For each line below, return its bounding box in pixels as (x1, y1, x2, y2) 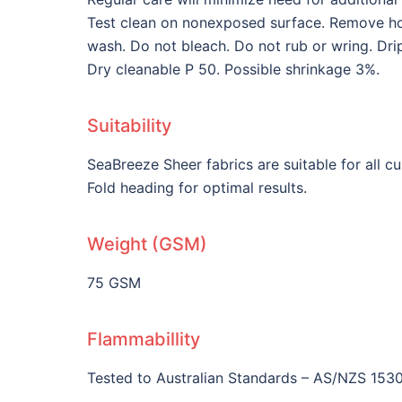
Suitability (87, 114, 171, 136)
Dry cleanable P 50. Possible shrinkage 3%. (87, 59, 380, 78)
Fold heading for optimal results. (87, 178, 311, 197)
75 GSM (87, 273, 141, 292)
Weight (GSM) (87, 232, 207, 255)
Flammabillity (87, 328, 200, 350)
